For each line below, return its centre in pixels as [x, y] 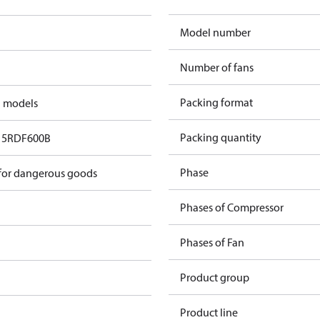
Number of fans [217, 67]
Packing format [216, 102]
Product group [215, 277]
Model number [215, 32]
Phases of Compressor [232, 207]
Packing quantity [221, 137]
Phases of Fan [212, 242]
